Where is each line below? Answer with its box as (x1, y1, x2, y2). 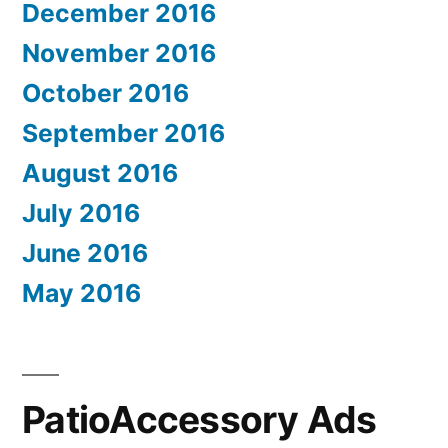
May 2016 (22, 278, 141, 309)
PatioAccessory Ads (22, 397, 377, 443)
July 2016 (22, 198, 140, 229)
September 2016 (22, 118, 225, 149)
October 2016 (22, 78, 189, 109)
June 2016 (22, 238, 148, 269)
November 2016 (22, 38, 216, 69)
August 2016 (22, 158, 178, 189)
